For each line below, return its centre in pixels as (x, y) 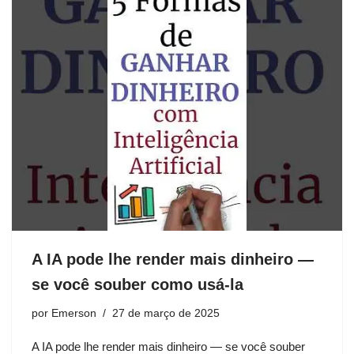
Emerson (74, 314)
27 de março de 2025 (166, 314)
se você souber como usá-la (137, 285)
